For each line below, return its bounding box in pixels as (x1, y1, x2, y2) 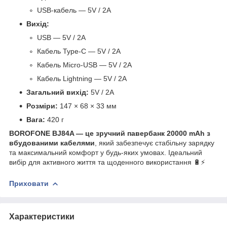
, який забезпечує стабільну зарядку (95, 138, 214, 147)
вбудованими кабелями (9, 138, 95, 147)
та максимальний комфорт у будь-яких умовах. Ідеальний (9, 148, 202, 157)
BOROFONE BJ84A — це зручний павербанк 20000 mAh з (9, 129, 210, 137)
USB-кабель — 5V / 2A (37, 6, 111, 14)
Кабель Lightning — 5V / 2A (37, 74, 127, 83)
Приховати (9, 179, 49, 187)
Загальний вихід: (26, 88, 89, 96)
